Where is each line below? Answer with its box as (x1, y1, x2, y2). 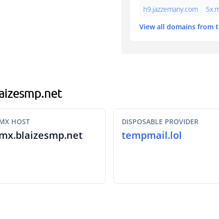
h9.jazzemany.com (143, 4, 198, 14)
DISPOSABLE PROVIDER (122, 117, 198, 126)
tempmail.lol (122, 129, 182, 142)
